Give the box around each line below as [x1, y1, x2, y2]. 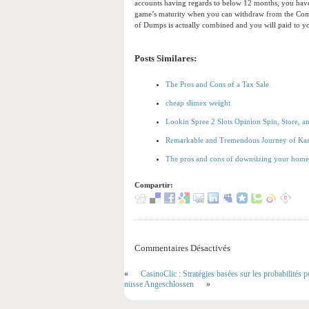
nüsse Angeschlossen [124, 279, 194, 290]
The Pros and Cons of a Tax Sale [166, 80, 269, 89]
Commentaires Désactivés [134, 243, 230, 254]
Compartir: [134, 181, 173, 190]
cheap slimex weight [166, 99, 230, 108]
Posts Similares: [134, 54, 197, 64]
